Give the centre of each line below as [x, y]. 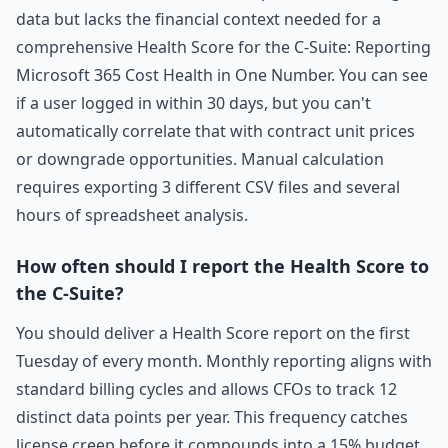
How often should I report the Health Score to [222, 266]
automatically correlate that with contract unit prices [215, 131]
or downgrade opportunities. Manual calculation [200, 159]
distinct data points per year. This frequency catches [212, 417]
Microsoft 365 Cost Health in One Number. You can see [222, 75]
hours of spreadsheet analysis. [132, 215]
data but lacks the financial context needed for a [198, 19]
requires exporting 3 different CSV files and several [208, 187]
